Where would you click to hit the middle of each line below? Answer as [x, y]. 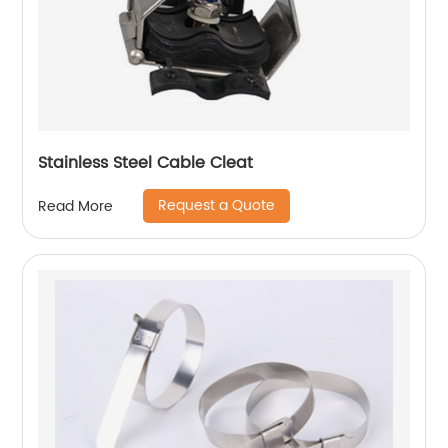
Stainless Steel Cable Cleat [146, 163]
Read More [76, 206]
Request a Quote [217, 206]
